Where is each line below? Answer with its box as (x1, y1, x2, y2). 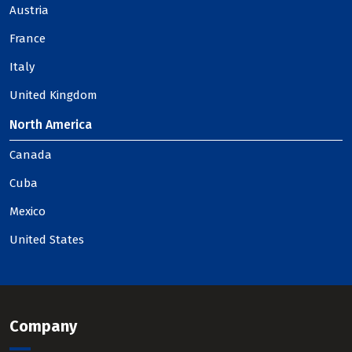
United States (9, 233, 84, 247)
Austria (9, 3, 49, 17)
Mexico (9, 204, 46, 218)
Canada (9, 148, 52, 162)
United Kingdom (9, 88, 97, 102)
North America (9, 117, 92, 132)
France (9, 31, 46, 46)
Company (9, 317, 77, 335)
